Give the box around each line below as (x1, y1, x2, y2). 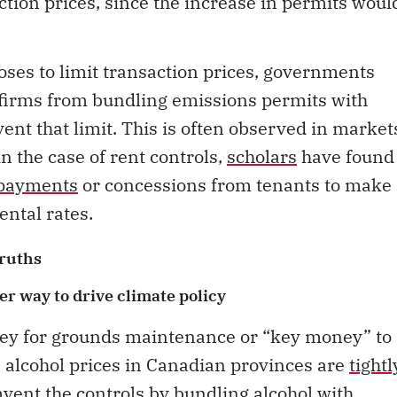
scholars (227, 144, 297, 169)
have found (297, 144, 394, 169)
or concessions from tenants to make (78, 173, 392, 198)
